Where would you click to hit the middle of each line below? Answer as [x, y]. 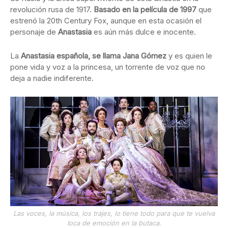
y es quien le [189, 56]
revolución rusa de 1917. [52, 10]
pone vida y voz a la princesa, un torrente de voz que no [108, 67]
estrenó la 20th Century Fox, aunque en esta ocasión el [106, 21]
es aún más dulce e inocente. [144, 32]
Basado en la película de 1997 [145, 10]
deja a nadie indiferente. [52, 78]
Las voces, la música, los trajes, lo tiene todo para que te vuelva [114, 213]
